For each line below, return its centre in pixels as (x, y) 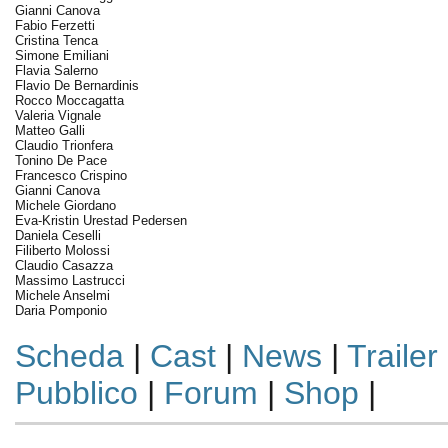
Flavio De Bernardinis (76, 85)
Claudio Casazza (63, 265)
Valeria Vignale (57, 115)
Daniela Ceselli (57, 235)
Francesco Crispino (70, 175)
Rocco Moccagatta (69, 100)
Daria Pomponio (60, 310)
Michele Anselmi (62, 295)
